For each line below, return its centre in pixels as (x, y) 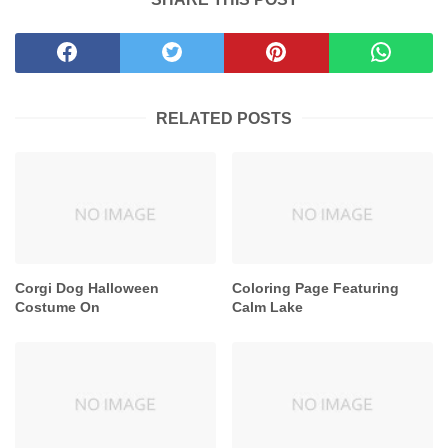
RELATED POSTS (224, 118)
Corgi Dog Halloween (87, 288)
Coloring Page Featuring (316, 288)
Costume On (57, 307)
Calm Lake (268, 307)
